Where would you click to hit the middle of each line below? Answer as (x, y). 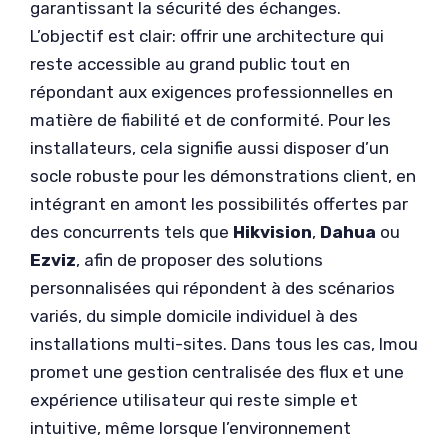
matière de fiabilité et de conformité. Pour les (210, 120)
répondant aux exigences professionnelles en (211, 92)
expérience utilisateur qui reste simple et (194, 400)
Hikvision (272, 232)
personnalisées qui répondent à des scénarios (212, 288)
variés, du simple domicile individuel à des (194, 316)
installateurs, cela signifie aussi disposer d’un (209, 148)
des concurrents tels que (131, 232)
